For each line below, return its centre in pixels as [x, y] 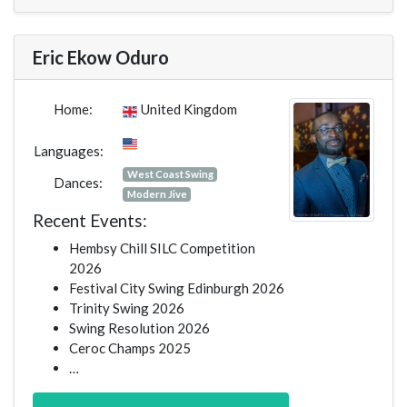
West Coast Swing [170, 174]
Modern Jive [157, 194]
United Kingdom [189, 109]
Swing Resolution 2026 [139, 328]
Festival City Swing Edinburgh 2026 [177, 288]
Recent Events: [90, 221]
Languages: [69, 151]
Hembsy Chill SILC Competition [162, 248]
